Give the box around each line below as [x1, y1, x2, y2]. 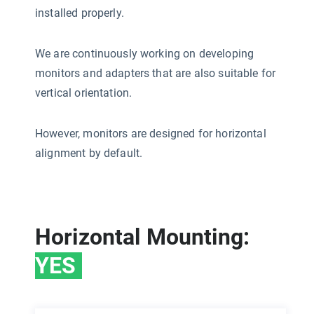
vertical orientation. [35, 86, 132, 100]
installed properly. [35, 6, 124, 20]
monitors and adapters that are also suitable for [35, 66, 276, 80]
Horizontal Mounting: [35, 223, 250, 250]
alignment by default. [35, 146, 143, 160]
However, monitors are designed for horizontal [35, 126, 266, 140]
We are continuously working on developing [35, 46, 254, 60]
